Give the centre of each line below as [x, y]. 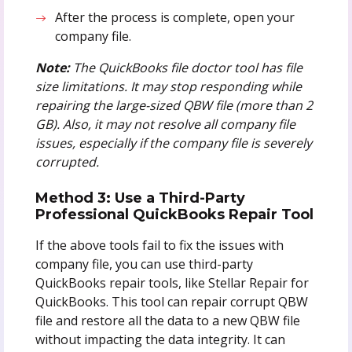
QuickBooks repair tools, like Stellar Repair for [172, 282]
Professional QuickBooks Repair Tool [174, 214]
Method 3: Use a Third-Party [140, 198]
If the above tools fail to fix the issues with [159, 245]
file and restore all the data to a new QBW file [167, 320]
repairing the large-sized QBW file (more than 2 [174, 105]
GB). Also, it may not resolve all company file [165, 124]
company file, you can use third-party [144, 264]
